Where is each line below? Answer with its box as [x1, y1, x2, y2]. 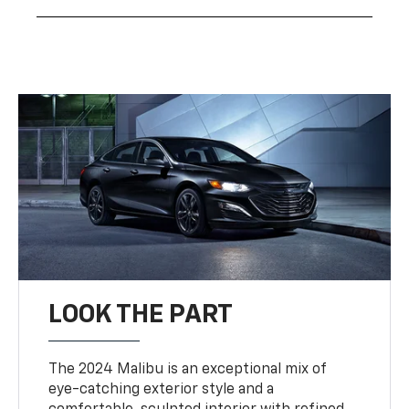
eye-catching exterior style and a [48, 383, 275, 398]
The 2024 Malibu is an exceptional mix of [48, 362, 327, 378]
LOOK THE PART [48, 302, 234, 329]
